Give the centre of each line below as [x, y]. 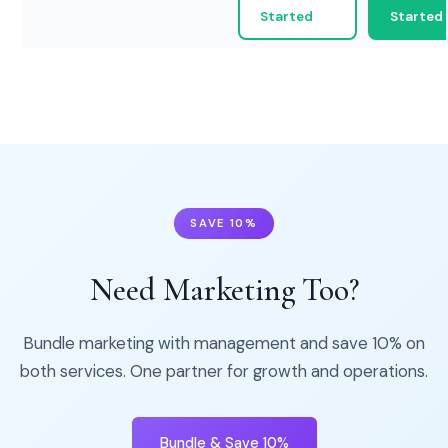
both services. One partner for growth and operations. [224, 371]
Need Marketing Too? [224, 290]
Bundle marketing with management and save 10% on [224, 343]
